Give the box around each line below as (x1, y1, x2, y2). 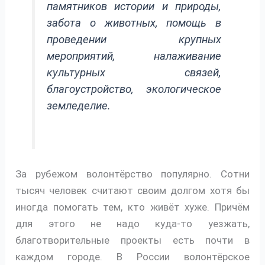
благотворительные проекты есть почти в (15, 234, 250, 247)
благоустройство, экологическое (47, 82, 221, 96)
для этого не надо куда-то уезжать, (15, 218, 250, 230)
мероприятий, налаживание (47, 49, 221, 63)
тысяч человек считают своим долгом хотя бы (15, 185, 250, 197)
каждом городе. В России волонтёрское (15, 251, 250, 263)
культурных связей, (47, 66, 221, 79)
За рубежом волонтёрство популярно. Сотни (15, 168, 250, 180)
